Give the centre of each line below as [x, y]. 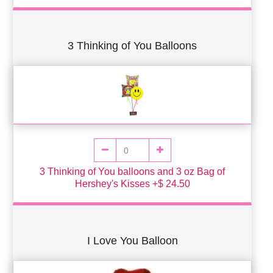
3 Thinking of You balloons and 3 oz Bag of [132, 172]
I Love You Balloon [132, 240]
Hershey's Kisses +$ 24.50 [132, 184]
